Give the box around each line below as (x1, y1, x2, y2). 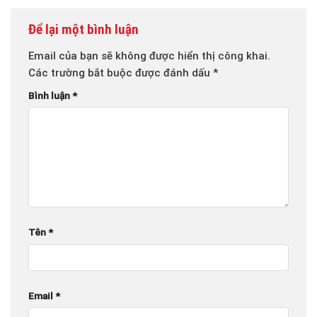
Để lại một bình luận (28, 21, 142, 38)
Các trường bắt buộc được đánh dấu (28, 66, 213, 79)
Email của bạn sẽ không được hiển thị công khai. (28, 49, 270, 62)
